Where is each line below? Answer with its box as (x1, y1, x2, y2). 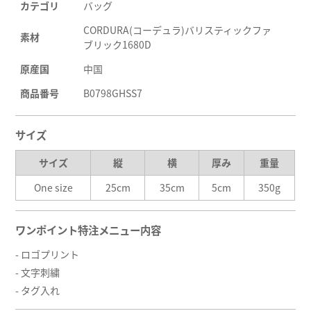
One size (33, 180, 73, 194)
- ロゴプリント (15, 246, 80, 261)
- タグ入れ (15, 283, 60, 297)
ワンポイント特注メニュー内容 (15, 222, 162, 239)
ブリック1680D (83, 37, 152, 51)
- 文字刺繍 (15, 264, 60, 279)
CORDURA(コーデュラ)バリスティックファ (83, 22, 272, 37)
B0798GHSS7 (83, 85, 143, 100)
